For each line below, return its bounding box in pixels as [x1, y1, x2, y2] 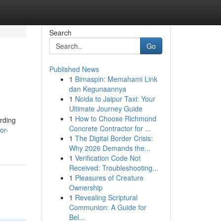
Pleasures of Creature [74, 173, 144, 183]
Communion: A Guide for [69, 202, 147, 212]
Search [49, 28, 72, 37]
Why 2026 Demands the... [69, 143, 150, 153]
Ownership [69, 183, 103, 192]
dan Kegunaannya [69, 84, 126, 94]
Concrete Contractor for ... [69, 123, 151, 133]
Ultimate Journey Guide [69, 104, 143, 113]
